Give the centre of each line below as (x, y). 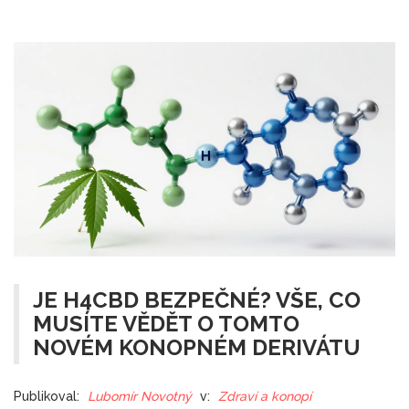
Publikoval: (47, 397)
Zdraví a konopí (265, 397)
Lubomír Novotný (140, 397)
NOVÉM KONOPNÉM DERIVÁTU (197, 348)
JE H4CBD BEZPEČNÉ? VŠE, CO (197, 300)
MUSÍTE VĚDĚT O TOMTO (166, 324)
